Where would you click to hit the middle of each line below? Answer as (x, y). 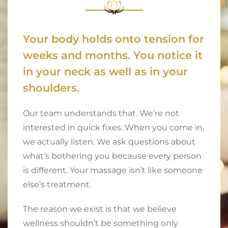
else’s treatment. (57, 185)
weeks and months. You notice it (113, 55)
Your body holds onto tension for (113, 39)
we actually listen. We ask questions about (109, 142)
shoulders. (51, 88)
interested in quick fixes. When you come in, (113, 128)
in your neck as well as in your (105, 72)
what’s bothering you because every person (112, 156)
